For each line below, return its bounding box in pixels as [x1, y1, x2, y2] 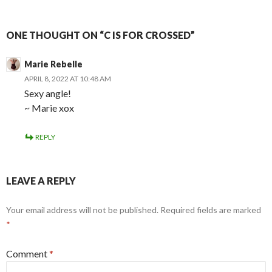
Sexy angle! [24, 87, 71, 100]
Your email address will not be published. [6, 205, 158, 216]
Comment [6, 248, 49, 260]
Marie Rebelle [24, 59, 83, 70]
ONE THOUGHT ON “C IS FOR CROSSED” [6, 29, 195, 41]
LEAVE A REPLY [6, 175, 76, 187]
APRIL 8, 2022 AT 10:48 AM [24, 74, 111, 84]
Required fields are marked [160, 205, 261, 216]
